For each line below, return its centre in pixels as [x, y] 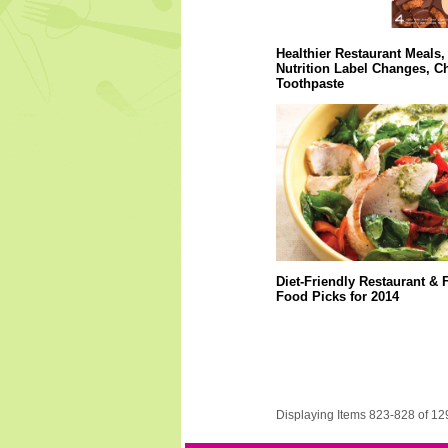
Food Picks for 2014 [337, 296]
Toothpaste [309, 83]
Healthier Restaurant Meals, [360, 53]
